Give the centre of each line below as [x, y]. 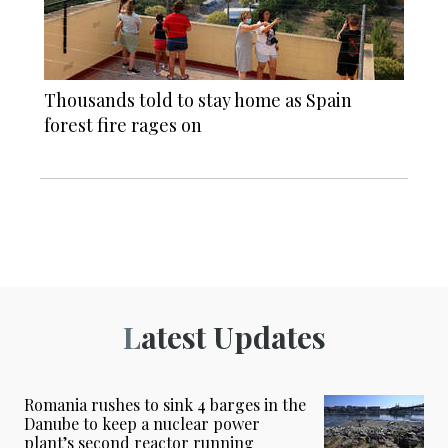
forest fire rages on [123, 125]
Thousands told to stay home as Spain [198, 100]
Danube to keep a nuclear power [142, 424]
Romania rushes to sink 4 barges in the [165, 405]
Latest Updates [233, 337]
